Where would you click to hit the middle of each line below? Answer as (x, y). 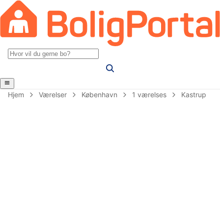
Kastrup (194, 94)
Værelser (53, 94)
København (99, 94)
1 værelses (149, 94)
